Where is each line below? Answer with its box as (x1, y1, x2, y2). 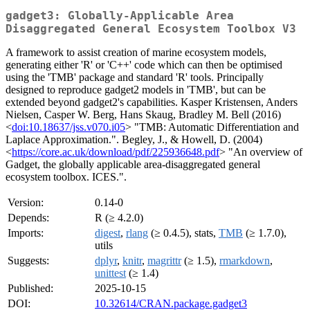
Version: (8, 197, 44, 209)
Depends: (8, 212, 49, 224)
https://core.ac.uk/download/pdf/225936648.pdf (12, 146, 219, 158)
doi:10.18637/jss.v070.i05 (12, 121, 125, 134)
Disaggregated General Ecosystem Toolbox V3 (6, 22, 296, 36)
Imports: (8, 227, 44, 239)
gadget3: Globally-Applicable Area (6, 9, 234, 23)
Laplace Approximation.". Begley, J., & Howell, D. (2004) (6, 134, 262, 146)
